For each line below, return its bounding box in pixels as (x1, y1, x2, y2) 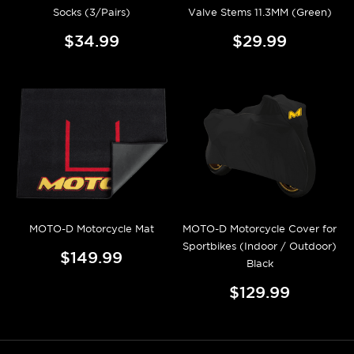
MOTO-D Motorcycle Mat (28, 223, 154, 235)
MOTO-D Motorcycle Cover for (183, 223, 337, 235)
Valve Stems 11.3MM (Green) (187, 6, 332, 18)
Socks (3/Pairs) (52, 6, 130, 18)
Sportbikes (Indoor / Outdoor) (183, 240, 337, 253)
